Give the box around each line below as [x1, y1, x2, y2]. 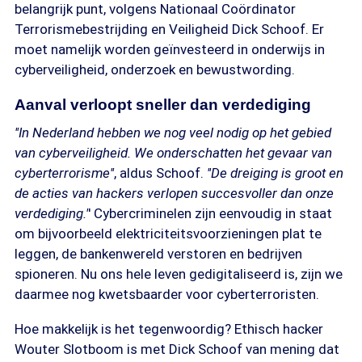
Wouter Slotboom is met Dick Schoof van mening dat [15, 341, 339, 357]
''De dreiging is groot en [207, 165, 343, 181]
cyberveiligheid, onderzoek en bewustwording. [15, 61, 295, 78]
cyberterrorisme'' [15, 165, 114, 181]
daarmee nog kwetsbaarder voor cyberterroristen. [15, 286, 319, 302]
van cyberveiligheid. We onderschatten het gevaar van [15, 145, 332, 161]
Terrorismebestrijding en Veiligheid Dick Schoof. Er [15, 21, 324, 37]
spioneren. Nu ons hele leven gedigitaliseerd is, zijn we [15, 266, 343, 282]
